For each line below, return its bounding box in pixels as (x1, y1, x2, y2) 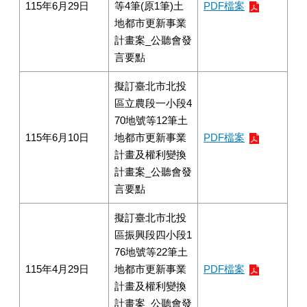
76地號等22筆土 (114, 246, 188, 258)
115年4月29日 (25, 263, 89, 275)
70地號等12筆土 (114, 114, 188, 126)
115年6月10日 (25, 132, 89, 143)
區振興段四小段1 (114, 229, 192, 241)
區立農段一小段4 (114, 97, 192, 109)
